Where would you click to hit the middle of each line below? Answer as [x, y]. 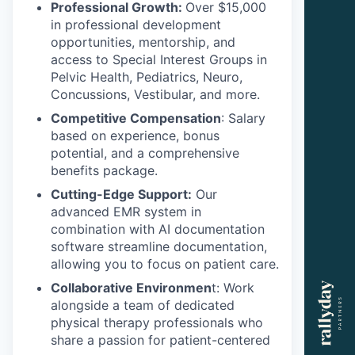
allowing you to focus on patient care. [165, 263]
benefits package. [104, 170]
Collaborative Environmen [131, 287]
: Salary [243, 118]
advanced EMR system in [126, 211]
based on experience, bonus [135, 135]
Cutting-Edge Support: [121, 194]
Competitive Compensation [136, 118]
